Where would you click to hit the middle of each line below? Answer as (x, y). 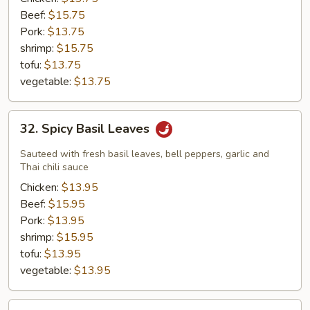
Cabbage (30, 45)
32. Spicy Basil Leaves (86, 129)
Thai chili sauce (54, 167)
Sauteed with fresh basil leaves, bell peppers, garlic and (145, 154)
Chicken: (41, 188)
